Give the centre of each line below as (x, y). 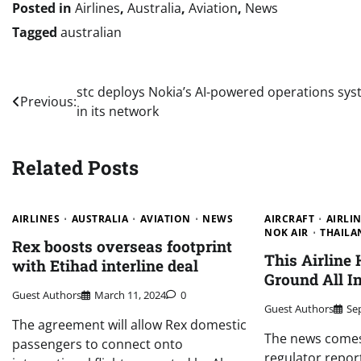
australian (91, 32)
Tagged (36, 32)
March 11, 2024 (130, 295)
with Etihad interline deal (105, 265)
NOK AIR (286, 232)
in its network (118, 111)
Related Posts (75, 167)
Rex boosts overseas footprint (122, 246)
